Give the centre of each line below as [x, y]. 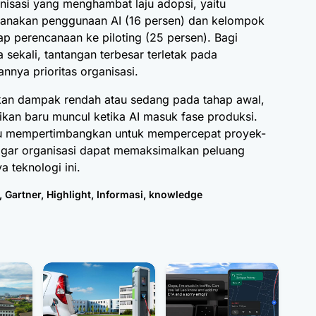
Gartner [23, 195]
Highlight [69, 195]
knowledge [176, 195]
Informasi [120, 195]
